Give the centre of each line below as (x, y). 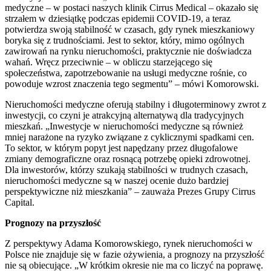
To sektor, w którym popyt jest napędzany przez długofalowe (121, 148)
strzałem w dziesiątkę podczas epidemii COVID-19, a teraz (118, 18)
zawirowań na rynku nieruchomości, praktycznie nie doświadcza (128, 51)
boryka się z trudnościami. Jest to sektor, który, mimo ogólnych (125, 40)
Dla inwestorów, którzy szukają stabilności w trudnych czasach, (126, 169)
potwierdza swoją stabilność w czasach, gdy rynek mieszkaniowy (130, 29)
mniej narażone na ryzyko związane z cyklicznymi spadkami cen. (129, 137)
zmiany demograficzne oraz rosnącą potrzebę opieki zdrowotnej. (128, 158)
